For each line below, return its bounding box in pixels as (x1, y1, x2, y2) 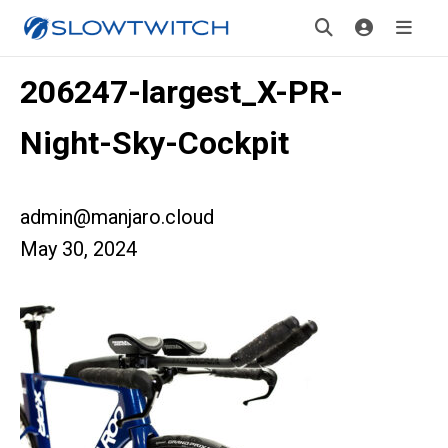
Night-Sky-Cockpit (20, 124, 289, 162)
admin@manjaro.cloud (20, 205, 214, 229)
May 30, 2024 (20, 237, 137, 261)
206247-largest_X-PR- (20, 73, 343, 111)
